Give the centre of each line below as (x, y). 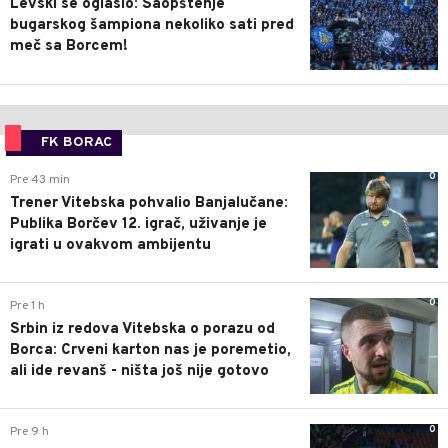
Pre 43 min (40, 179)
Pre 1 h (27, 305)
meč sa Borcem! (69, 47)
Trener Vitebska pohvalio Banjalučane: (149, 203)
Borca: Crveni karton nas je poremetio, (150, 350)
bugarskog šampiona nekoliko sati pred (152, 26)
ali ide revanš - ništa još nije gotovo (139, 371)
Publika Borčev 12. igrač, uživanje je (138, 224)
